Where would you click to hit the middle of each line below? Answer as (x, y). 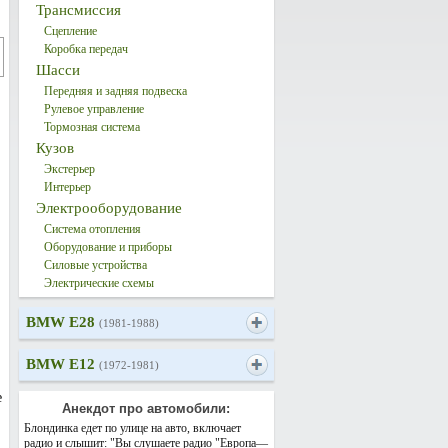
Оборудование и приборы (107, 247)
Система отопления (92, 229)
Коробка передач (85, 49)
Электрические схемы (98, 283)
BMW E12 (62, 364)
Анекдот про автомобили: (146, 408)
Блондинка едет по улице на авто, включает (132, 428)
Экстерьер (69, 169)
